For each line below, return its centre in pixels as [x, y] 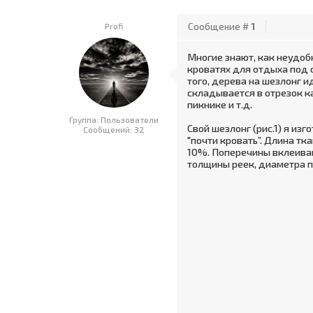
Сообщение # [219, 27]
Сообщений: [109, 129]
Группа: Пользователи [114, 119]
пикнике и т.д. [220, 104]
